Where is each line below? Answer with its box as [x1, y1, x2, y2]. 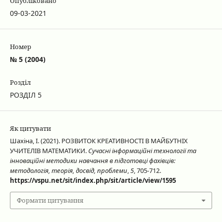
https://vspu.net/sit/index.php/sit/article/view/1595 [9, 176, 176, 185]
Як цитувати [9, 124, 51, 133]
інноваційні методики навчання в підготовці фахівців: [9, 156, 175, 166]
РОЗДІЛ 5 [9, 90, 42, 100]
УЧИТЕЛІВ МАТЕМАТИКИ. [9, 146, 88, 156]
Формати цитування [16, 196, 83, 205]
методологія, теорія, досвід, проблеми [9, 166, 127, 175]
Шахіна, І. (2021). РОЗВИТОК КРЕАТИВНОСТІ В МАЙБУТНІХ [9, 136, 188, 146]
